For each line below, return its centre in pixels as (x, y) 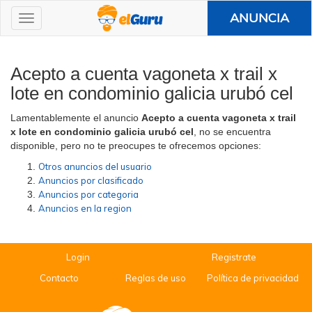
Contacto (59, 278)
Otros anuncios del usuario (95, 166)
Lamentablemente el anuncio (76, 118)
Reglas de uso (156, 278)
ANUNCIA (260, 18)
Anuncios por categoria (88, 194)
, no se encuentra (232, 132)
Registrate (234, 257)
